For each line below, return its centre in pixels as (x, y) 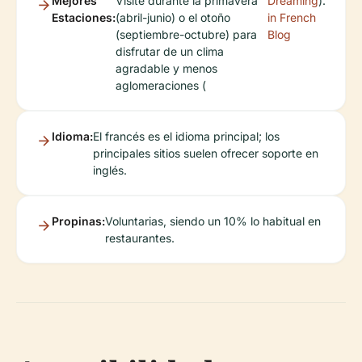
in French (292, 17)
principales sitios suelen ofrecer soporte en (206, 153)
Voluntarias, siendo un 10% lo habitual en (213, 221)
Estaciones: (84, 17)
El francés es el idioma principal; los (186, 136)
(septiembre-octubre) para (186, 34)
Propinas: (78, 221)
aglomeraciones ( (161, 85)
